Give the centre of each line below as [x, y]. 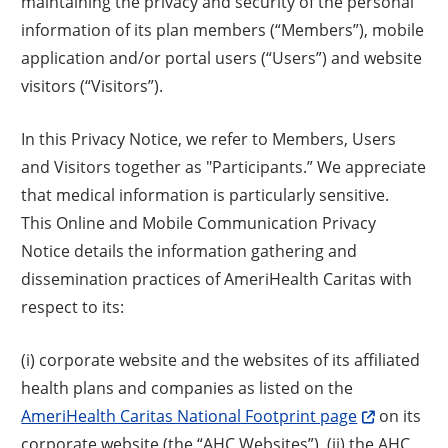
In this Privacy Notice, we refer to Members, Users [209, 138]
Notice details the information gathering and [189, 250]
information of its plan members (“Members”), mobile [223, 29]
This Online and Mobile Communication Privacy [199, 222]
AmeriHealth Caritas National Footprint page [189, 415]
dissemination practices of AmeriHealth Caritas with [217, 278]
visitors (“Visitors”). [92, 85]
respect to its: [73, 306]
